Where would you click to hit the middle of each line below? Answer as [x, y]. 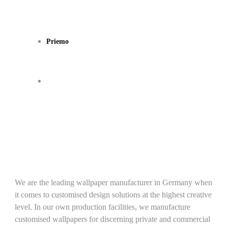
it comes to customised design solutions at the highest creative [113, 195]
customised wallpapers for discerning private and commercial [113, 219]
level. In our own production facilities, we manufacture [103, 207]
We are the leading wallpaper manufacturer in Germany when [114, 182]
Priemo [57, 41]
